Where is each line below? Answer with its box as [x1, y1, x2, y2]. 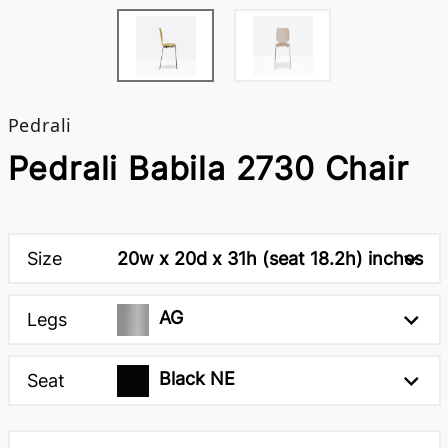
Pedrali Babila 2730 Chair [7, 149, 409, 188]
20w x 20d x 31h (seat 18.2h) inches [117, 247, 423, 269]
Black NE [159, 368, 235, 390]
